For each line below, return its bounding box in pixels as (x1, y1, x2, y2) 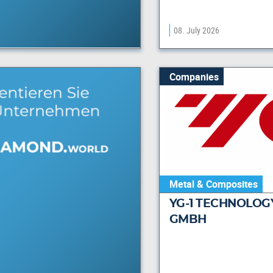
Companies (169, 69, 219, 83)
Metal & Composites (169, 177, 258, 191)
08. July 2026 (173, 24, 219, 37)
